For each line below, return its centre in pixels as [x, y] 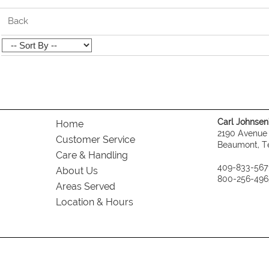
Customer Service [95, 139]
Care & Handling [92, 155]
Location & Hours [94, 202]
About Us [77, 171]
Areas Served [85, 186]
